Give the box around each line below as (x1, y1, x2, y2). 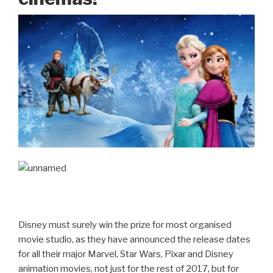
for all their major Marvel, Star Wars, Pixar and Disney (18, 248, 233, 260)
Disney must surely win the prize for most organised (18, 219, 232, 230)
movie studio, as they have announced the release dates (18, 233, 250, 245)
